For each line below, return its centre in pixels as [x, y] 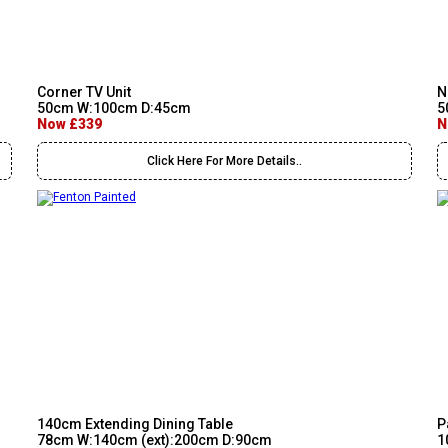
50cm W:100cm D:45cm [114, 108]
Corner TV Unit [84, 92]
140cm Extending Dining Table [135, 424]
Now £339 [69, 124]
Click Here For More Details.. [224, 161]
